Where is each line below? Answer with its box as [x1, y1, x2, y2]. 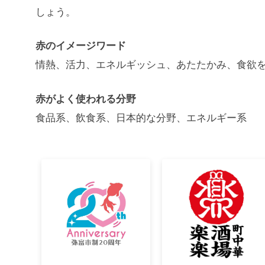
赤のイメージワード [35, 38, 126, 52]
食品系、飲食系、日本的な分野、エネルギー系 [35, 109, 247, 124]
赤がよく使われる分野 [35, 91, 136, 105]
